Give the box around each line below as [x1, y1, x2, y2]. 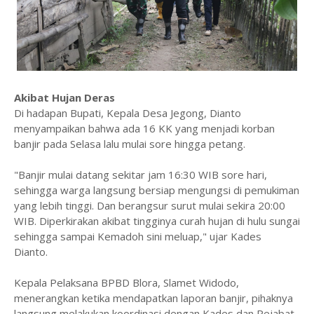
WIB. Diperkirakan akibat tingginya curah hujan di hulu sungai [14, 213, 300, 228]
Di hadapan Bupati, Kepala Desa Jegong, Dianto [14, 105, 241, 120]
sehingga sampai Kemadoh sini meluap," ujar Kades [14, 228, 261, 243]
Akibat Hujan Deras [14, 90, 115, 104]
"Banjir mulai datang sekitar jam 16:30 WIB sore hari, [14, 167, 267, 182]
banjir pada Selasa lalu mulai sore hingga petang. [14, 136, 248, 151]
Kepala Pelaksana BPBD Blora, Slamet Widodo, [14, 275, 239, 289]
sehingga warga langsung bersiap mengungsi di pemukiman [14, 182, 299, 197]
